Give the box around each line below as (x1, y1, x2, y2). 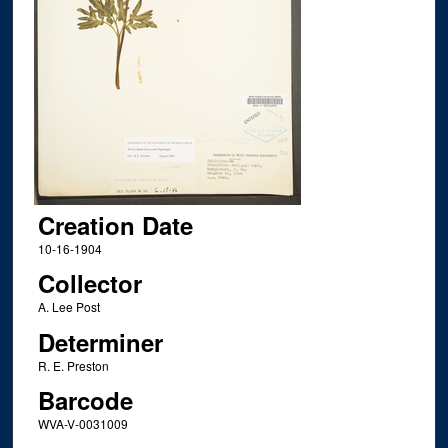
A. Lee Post (37, 298, 100, 316)
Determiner (37, 324, 163, 359)
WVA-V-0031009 (37, 415, 128, 433)
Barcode (37, 383, 133, 418)
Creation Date (37, 207, 193, 242)
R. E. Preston (37, 356, 109, 374)
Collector (37, 266, 142, 301)
